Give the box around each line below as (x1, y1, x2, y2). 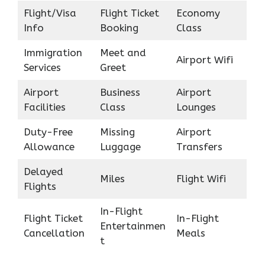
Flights (23, 180, 56, 192)
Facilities (23, 101, 66, 113)
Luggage (99, 140, 141, 153)
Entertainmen (99, 219, 166, 232)
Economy (176, 7, 220, 19)
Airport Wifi (176, 53, 233, 66)
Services (23, 61, 61, 73)
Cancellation (23, 227, 85, 239)
